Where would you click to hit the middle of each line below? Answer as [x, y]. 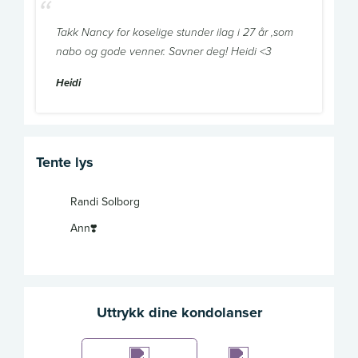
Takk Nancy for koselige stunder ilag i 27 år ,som [175, 33]
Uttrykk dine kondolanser [179, 312]
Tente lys [65, 163]
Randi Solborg [105, 202]
